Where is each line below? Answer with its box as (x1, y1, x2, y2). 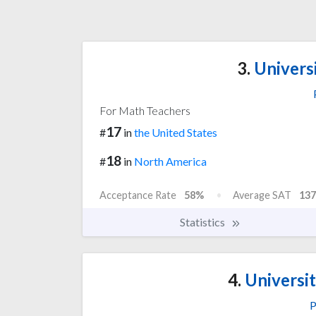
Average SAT (233, 188, 291, 201)
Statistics (180, 214, 227, 229)
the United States (134, 125, 217, 139)
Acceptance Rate (99, 188, 176, 201)
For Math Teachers (99, 103, 190, 117)
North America (134, 154, 207, 168)
